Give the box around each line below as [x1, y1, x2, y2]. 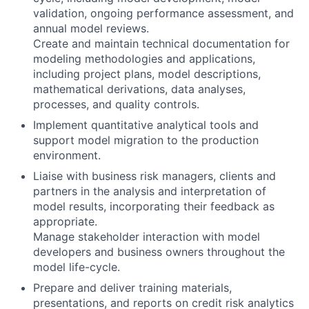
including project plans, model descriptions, [33, 67, 261, 81]
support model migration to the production [33, 133, 259, 147]
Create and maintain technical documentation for [33, 37, 290, 50]
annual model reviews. [33, 21, 149, 35]
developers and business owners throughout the [33, 245, 285, 259]
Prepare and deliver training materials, [33, 281, 232, 295]
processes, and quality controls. [33, 97, 199, 111]
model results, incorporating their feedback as [33, 199, 275, 213]
